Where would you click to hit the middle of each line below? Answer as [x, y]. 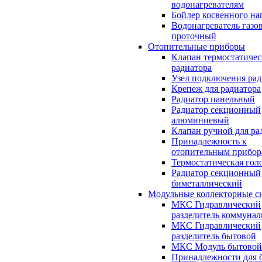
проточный [194, 36]
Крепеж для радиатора [216, 89]
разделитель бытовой [214, 236]
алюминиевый [200, 120]
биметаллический [207, 184]
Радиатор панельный [213, 99]
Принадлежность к [209, 142]
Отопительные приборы [196, 47]
